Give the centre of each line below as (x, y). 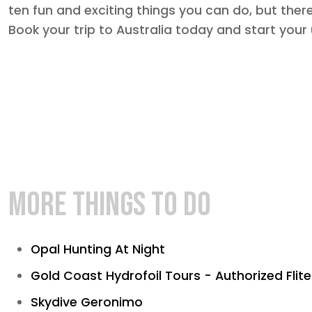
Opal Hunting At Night (98, 249)
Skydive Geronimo (87, 302)
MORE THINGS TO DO (110, 205)
